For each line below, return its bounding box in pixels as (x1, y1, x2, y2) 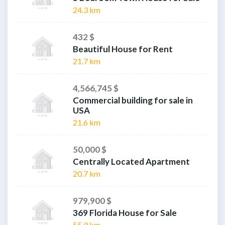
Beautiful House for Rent (73, 44, 173, 55)
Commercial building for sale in (73, 95, 193, 106)
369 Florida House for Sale (73, 207, 177, 218)
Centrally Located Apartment (73, 156, 190, 167)
